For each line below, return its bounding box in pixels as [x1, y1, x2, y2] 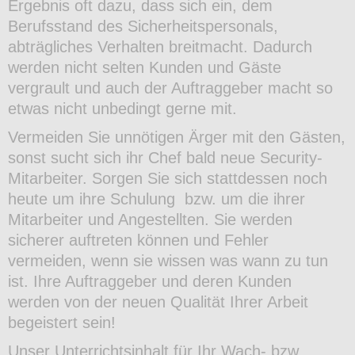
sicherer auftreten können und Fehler [8, 231, 269, 250]
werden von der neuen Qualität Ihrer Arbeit [8, 293, 308, 311]
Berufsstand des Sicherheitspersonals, [8, 17, 278, 36]
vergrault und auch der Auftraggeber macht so [8, 79, 333, 97]
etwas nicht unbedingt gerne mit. [8, 100, 237, 118]
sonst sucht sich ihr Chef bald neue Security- [8, 149, 323, 167]
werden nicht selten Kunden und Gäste [8, 59, 281, 77]
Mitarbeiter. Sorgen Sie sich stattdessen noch [8, 170, 327, 188]
